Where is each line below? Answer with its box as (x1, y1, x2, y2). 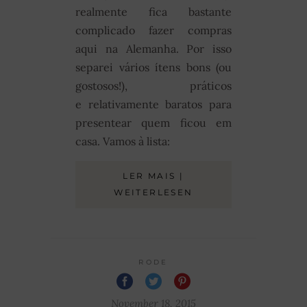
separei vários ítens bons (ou (75, 60, 232, 74)
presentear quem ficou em (75, 115, 232, 130)
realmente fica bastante (75, 4, 232, 19)
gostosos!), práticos (75, 78, 232, 93)
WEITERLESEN (114, 186, 193, 197)
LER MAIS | (123, 170, 184, 181)
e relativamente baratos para (75, 97, 232, 111)
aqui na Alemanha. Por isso (75, 41, 232, 56)
